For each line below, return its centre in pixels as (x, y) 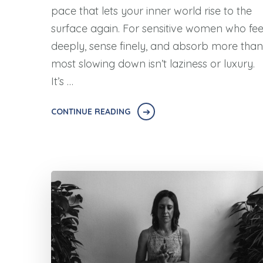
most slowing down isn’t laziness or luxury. (153, 64)
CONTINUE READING (91, 112)
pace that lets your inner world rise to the (151, 11)
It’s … (62, 82)
